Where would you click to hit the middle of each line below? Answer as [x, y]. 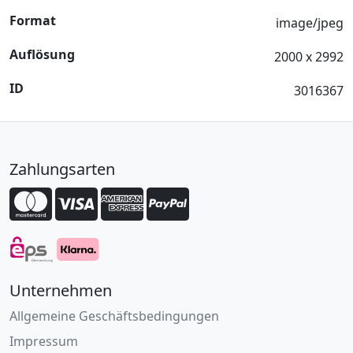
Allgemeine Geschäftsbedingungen [114, 316]
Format [33, 20]
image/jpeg [310, 23]
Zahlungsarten [62, 169]
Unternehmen [61, 291]
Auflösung [42, 54]
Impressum [44, 342]
